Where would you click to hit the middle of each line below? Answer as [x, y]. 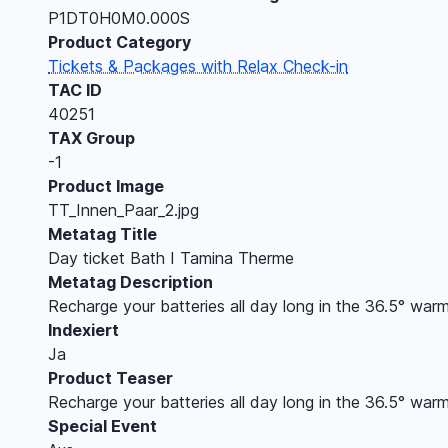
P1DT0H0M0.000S [119, 17]
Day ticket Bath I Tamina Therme [171, 257]
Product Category [119, 41]
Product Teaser [110, 377]
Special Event [102, 425]
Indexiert [83, 329]
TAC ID [75, 89]
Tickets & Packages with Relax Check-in [198, 65]
